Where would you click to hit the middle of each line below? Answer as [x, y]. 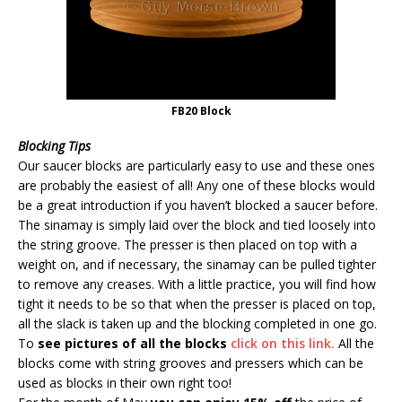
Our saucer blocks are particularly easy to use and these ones [197, 166]
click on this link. [283, 344]
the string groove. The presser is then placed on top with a [188, 245]
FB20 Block [201, 111]
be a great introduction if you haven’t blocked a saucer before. [198, 205]
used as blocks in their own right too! [125, 383]
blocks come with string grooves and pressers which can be [191, 363]
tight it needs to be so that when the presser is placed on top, [197, 304]
